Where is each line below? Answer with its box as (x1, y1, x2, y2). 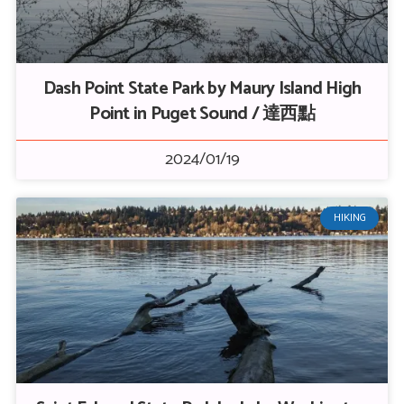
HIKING (333, 209, 366, 227)
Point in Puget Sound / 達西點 (89, 99, 315, 129)
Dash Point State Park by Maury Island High (42, 74, 362, 104)
